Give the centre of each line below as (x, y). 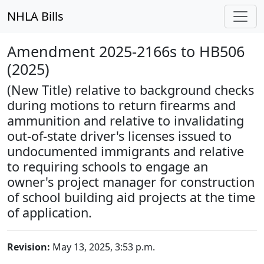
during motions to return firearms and (121, 105)
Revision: (29, 247)
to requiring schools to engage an (108, 166)
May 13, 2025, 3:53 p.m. (103, 247)
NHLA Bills (35, 16)
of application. (49, 212)
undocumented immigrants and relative (126, 151)
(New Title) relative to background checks (131, 90)
